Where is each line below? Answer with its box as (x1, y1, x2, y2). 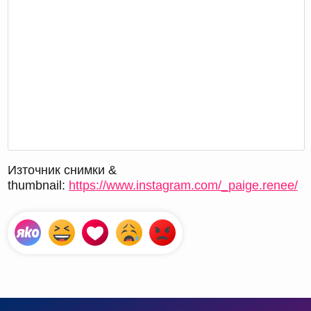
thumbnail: (8, 178, 69, 193)
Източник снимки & (8, 163, 117, 178)
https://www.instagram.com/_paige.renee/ (69, 178, 298, 193)
